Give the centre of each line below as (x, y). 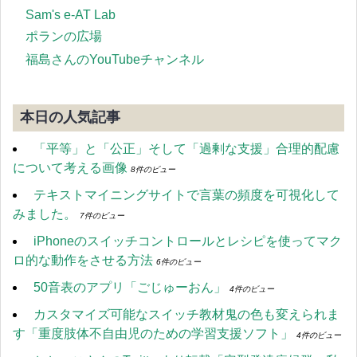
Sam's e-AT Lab (71, 14)
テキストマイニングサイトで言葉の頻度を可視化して (186, 194)
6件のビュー (178, 261)
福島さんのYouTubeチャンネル (115, 59)
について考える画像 (70, 167)
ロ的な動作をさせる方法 (83, 260)
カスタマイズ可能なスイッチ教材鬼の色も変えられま (186, 314)
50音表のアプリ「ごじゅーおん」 (130, 287)
